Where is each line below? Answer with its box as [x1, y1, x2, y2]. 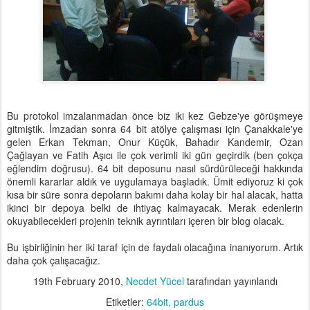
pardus [174, 295, 204, 309]
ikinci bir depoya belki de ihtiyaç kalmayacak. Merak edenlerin [7, 201, 303, 215]
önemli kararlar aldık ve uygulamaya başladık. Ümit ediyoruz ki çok [7, 174, 303, 188]
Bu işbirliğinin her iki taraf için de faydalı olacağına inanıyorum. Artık [7, 240, 303, 254]
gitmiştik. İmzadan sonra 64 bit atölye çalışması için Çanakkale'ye [7, 122, 303, 136]
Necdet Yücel [125, 274, 184, 288]
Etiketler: [106, 295, 147, 309]
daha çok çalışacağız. [7, 253, 100, 267]
